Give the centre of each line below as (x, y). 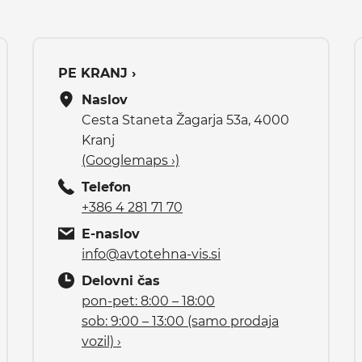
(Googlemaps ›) (130, 160)
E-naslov (111, 234)
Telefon (106, 187)
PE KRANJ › (97, 73)
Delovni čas (121, 280)
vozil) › (101, 341)
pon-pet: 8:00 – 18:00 (148, 301)
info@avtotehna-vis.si (151, 254)
